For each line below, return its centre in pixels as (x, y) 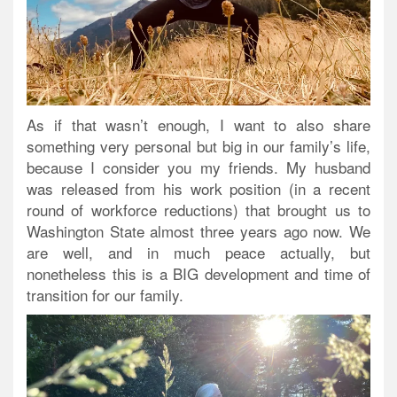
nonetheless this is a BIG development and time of (198, 274)
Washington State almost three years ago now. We (198, 231)
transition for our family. (105, 295)
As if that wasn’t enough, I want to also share (198, 125)
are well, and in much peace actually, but (198, 253)
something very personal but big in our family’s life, (198, 146)
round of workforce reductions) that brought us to (198, 210)
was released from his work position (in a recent (198, 189)
